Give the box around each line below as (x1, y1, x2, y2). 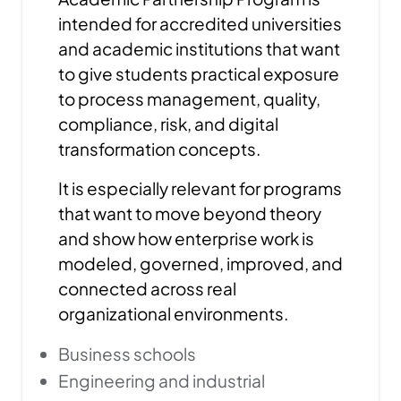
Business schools (58, 343, 196, 364)
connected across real (58, 277, 236, 299)
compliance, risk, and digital (58, 113, 278, 134)
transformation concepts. (58, 138, 260, 159)
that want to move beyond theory (58, 202, 321, 224)
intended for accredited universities (58, 13, 342, 34)
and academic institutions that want (58, 38, 340, 59)
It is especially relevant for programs (58, 177, 342, 199)
